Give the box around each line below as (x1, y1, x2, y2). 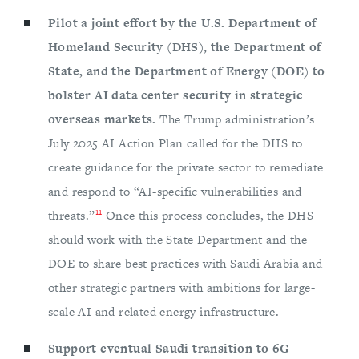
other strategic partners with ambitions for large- (48, 279, 315, 296)
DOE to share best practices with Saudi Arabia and (48, 255, 323, 272)
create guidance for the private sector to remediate (48, 159, 324, 176)
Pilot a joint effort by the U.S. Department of (48, 14, 317, 32)
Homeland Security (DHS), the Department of (48, 38, 321, 56)
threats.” (48, 207, 95, 224)
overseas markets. (48, 111, 160, 128)
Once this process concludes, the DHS (102, 207, 314, 224)
